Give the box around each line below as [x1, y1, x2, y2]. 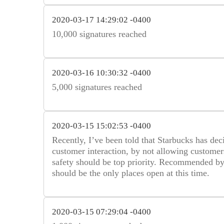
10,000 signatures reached [52, 28, 146, 39]
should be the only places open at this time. [52, 167, 209, 178]
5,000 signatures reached [52, 81, 142, 92]
